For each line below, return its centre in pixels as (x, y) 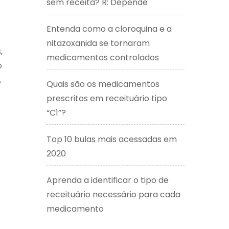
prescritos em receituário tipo (107, 98)
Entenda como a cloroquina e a (109, 29)
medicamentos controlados (103, 57)
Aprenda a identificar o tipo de (108, 180)
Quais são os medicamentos (103, 84)
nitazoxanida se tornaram (98, 43)
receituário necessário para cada (113, 194)
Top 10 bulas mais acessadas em (112, 139)
